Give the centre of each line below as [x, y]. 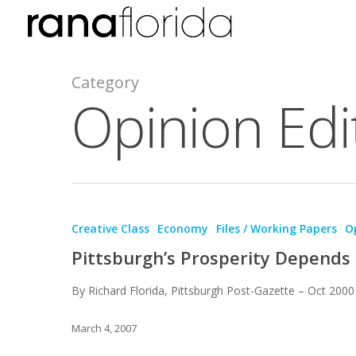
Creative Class [110, 228]
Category [105, 82]
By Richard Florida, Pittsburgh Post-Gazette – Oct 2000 [213, 290]
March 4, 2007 [104, 329]
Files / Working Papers [277, 228]
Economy [183, 228]
